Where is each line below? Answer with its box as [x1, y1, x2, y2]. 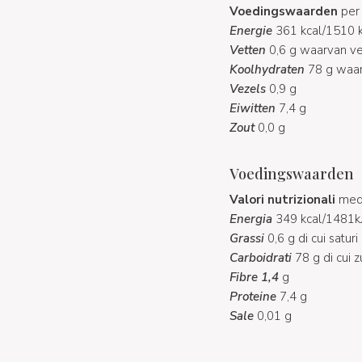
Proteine [229, 288, 280, 305]
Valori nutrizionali [229, 191, 335, 208]
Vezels [229, 80, 269, 97]
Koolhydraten [229, 61, 308, 78]
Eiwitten [229, 99, 279, 116]
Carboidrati [229, 249, 295, 266]
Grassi [229, 229, 267, 246]
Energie [229, 22, 276, 39]
